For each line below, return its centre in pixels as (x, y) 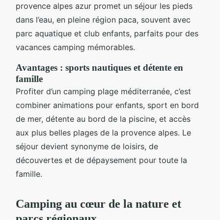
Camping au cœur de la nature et (98, 204)
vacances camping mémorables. (75, 47)
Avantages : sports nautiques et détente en (99, 67)
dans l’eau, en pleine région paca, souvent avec (103, 19)
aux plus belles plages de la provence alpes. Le (103, 132)
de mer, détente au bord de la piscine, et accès (103, 119)
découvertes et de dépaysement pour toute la (101, 160)
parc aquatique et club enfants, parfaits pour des (107, 33)
